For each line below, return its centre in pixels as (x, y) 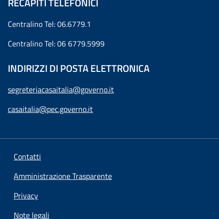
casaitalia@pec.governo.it (50, 109)
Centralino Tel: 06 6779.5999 (56, 44)
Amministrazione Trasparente (63, 176)
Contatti (27, 157)
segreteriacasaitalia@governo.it (61, 90)
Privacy (26, 196)
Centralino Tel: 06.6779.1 (49, 24)
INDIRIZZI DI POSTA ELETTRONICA (79, 68)
